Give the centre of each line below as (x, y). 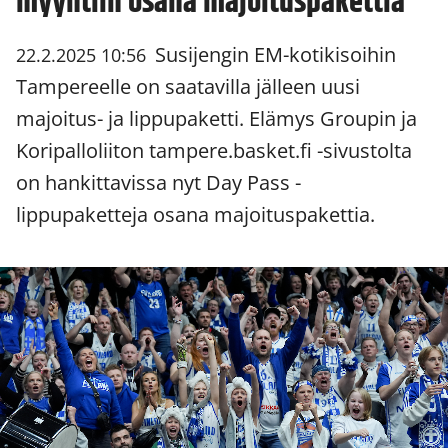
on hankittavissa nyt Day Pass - (158, 183)
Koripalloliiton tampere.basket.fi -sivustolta (214, 151)
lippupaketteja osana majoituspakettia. (195, 215)
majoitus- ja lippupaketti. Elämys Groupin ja (216, 119)
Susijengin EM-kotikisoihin (273, 55)
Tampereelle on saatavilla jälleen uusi (188, 87)
